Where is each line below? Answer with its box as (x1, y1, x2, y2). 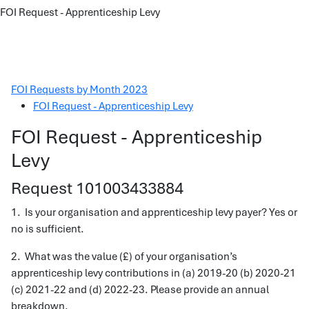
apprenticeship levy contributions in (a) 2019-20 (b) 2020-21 (11, 266, 296, 280)
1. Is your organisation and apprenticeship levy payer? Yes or (11, 206, 297, 219)
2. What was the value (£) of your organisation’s (11, 250, 237, 263)
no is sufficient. (11, 222, 84, 236)
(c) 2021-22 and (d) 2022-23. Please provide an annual (11, 283, 269, 297)
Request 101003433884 (11, 177, 183, 199)
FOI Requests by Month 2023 (11, 83, 148, 97)
